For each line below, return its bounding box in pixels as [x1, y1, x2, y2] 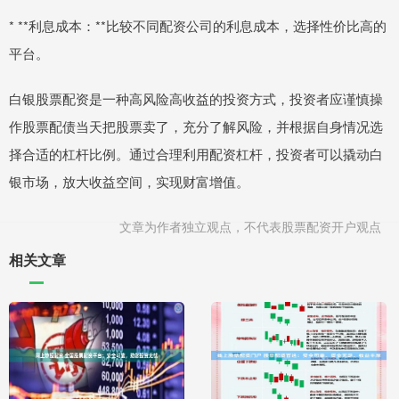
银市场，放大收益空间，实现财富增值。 [9, 171, 249, 191]
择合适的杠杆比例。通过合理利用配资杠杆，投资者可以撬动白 [9, 143, 383, 163]
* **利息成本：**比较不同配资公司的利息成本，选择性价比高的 [9, 15, 387, 35]
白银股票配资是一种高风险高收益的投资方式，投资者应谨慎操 [9, 88, 383, 108]
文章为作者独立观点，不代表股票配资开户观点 [119, 216, 381, 235]
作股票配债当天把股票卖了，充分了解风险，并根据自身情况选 [9, 116, 383, 135]
